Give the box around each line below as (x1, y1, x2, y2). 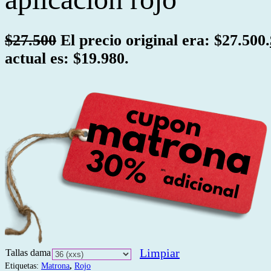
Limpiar (140, 246, 180, 260)
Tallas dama (5, 247, 51, 258)
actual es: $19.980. (5, 50, 129, 68)
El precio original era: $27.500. (60, 31, 270, 50)
